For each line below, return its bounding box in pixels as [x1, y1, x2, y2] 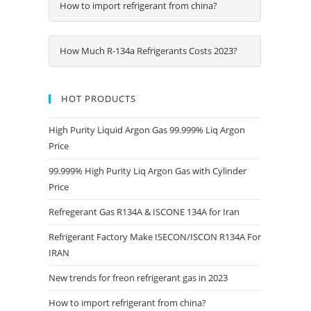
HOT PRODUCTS [61, 92, 136, 106]
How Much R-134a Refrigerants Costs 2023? [60, 44, 237, 58]
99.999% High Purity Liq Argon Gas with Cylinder [49, 165, 246, 178]
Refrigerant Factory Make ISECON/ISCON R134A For [49, 230, 261, 244]
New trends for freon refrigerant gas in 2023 [49, 271, 228, 285]
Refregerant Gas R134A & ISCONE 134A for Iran [49, 205, 239, 219]
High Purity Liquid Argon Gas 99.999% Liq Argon [49, 124, 245, 137]
